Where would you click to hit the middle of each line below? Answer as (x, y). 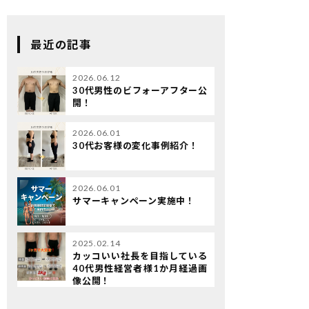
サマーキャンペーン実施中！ (134, 201)
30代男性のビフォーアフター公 (140, 90)
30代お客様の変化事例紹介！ (136, 146)
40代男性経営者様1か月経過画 (140, 268)
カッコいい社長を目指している (140, 256)
